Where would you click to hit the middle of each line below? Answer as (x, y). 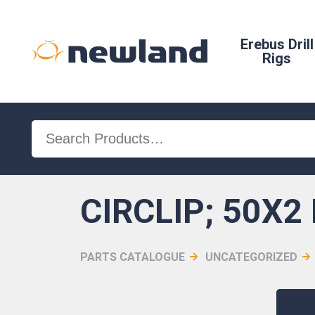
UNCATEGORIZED (252, 257)
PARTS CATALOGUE (133, 257)
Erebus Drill (277, 44)
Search (52, 131)
